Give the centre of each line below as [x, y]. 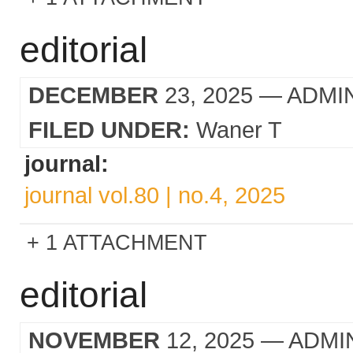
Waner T [239, 130]
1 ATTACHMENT [126, 243]
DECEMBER [93, 95]
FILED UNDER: [109, 130]
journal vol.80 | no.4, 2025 [155, 195]
